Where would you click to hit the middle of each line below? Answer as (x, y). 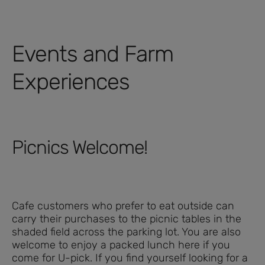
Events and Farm (93, 54)
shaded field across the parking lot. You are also (126, 232)
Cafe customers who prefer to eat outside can (123, 206)
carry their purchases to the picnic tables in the (127, 219)
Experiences (71, 81)
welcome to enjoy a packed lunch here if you (121, 245)
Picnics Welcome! (80, 147)
